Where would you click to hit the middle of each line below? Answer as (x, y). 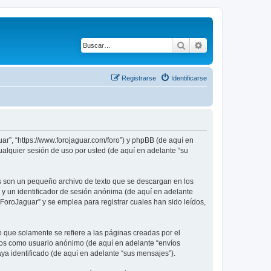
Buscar (199, 45)
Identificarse (189, 78)
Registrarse (139, 78)
